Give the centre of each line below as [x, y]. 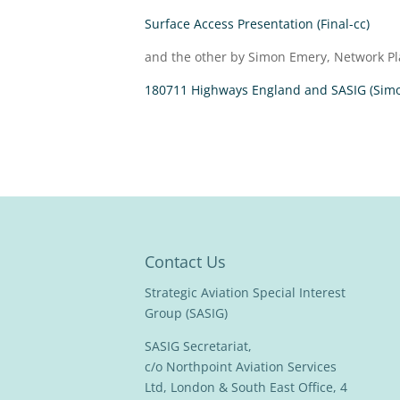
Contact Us [185, 262]
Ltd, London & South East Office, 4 [246, 387]
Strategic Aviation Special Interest [245, 293]
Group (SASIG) [186, 313]
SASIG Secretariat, [198, 346]
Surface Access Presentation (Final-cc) [257, 24]
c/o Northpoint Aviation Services [241, 367]
